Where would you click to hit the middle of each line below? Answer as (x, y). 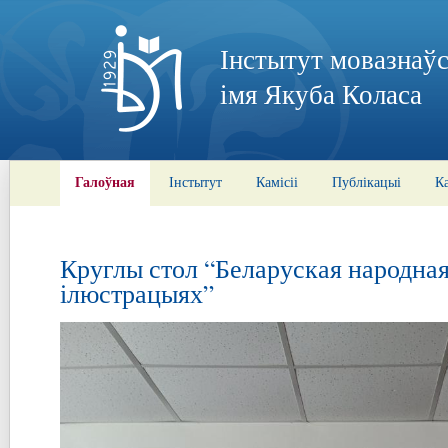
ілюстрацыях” (137, 293)
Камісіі (277, 181)
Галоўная (105, 181)
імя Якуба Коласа (321, 94)
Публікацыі (366, 181)
